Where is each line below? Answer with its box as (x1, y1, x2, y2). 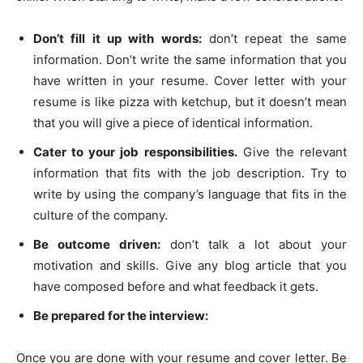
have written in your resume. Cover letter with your (33, 73, 347, 89)
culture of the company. (33, 207, 168, 224)
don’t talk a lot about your (160, 237, 347, 253)
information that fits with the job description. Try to (33, 165, 347, 181)
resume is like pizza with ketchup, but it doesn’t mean (33, 94, 347, 110)
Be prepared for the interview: (33, 308, 208, 324)
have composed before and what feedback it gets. (33, 279, 318, 295)
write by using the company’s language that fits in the (33, 186, 347, 203)
